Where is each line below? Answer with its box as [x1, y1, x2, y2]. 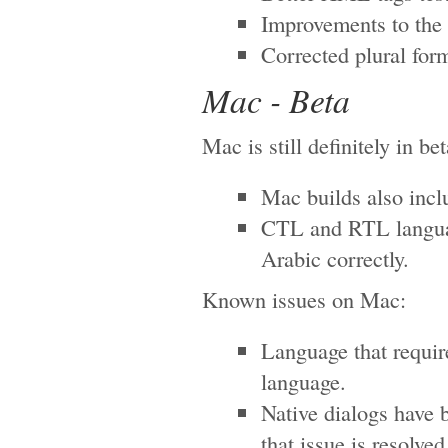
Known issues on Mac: [202, 284, 406, 314]
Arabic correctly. [260, 243, 409, 273]
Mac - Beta [202, 77, 350, 122]
